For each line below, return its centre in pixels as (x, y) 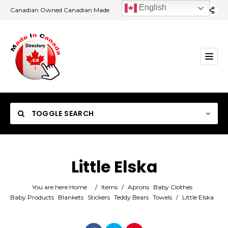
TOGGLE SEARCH (62, 113)
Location (40, 213)
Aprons (138, 187)
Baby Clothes (173, 187)
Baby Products (32, 197)
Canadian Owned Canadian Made (60, 10)
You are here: (50, 187)
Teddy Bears (131, 197)
